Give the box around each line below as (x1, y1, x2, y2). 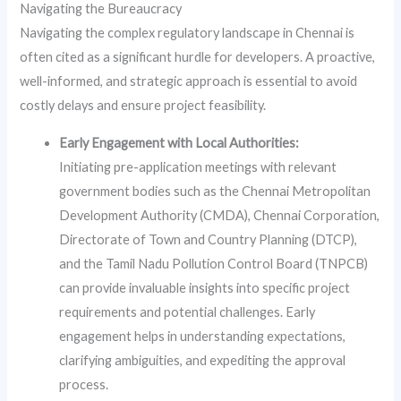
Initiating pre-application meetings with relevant (59, 158, 337, 175)
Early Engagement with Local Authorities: (59, 134, 300, 150)
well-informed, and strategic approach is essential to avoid (20, 73, 358, 89)
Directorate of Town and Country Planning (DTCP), (59, 231, 358, 247)
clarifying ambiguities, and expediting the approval (59, 352, 346, 368)
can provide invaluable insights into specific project (59, 279, 351, 295)
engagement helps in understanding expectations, (59, 328, 346, 344)
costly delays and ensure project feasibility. (20, 97, 267, 113)
